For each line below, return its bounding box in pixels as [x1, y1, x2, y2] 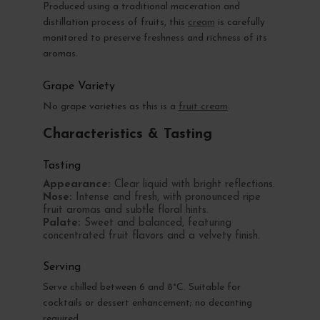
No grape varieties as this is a [42, 101, 179, 112]
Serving [42, 261, 81, 273]
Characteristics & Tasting [42, 126, 212, 141]
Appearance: [42, 179, 111, 190]
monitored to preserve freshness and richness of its [42, 32, 267, 44]
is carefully [214, 16, 265, 28]
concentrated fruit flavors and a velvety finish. [42, 230, 260, 241]
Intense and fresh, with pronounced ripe [71, 191, 261, 203]
